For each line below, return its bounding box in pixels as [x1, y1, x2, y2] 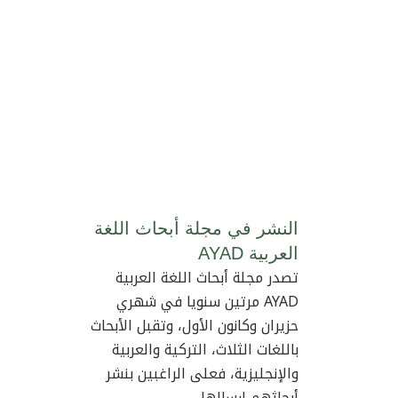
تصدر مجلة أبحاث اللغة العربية [115, 264, 298, 292]
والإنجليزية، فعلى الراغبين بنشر [106, 360, 298, 388]
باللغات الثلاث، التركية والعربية [112, 336, 298, 364]
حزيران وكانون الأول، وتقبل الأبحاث [91, 312, 298, 340]
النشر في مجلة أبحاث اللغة [94, 219, 298, 239]
